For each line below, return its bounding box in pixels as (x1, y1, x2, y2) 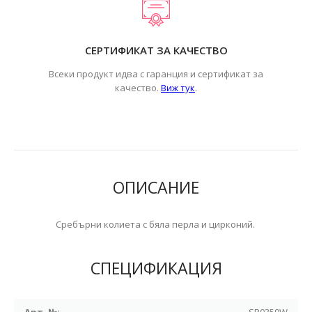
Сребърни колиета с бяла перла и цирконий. (55, 218, 257, 231)
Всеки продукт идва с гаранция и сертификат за (49, 68, 263, 80)
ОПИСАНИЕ (113, 176, 199, 198)
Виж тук (161, 81, 195, 94)
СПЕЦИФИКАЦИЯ (90, 257, 222, 279)
